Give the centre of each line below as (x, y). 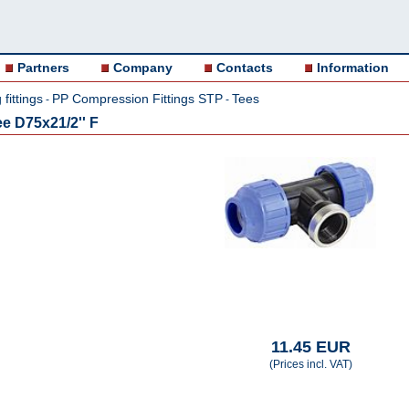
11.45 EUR (310, 347)
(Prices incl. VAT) (310, 364)
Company (143, 68)
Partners (43, 68)
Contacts (245, 68)
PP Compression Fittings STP (137, 99)
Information (353, 68)
